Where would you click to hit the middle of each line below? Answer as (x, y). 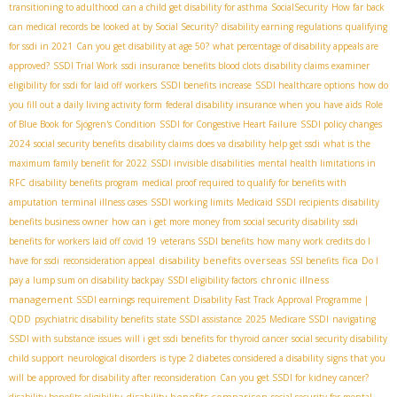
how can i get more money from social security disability (226, 222)
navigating (354, 319)
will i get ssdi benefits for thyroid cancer (206, 339)
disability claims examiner (317, 66)
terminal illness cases (104, 202)
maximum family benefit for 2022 (78, 163)
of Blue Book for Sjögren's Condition (82, 125)
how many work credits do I (314, 241)
